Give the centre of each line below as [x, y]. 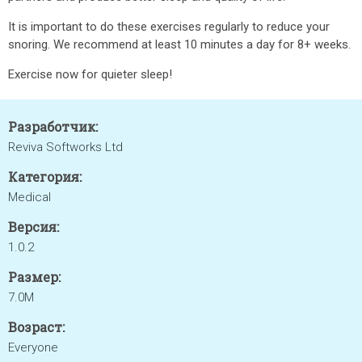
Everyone [33, 347]
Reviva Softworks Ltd [65, 147]
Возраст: [36, 327]
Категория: [45, 177]
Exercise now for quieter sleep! [90, 74]
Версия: [34, 227]
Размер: [34, 277]
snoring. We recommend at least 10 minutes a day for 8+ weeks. [179, 44]
